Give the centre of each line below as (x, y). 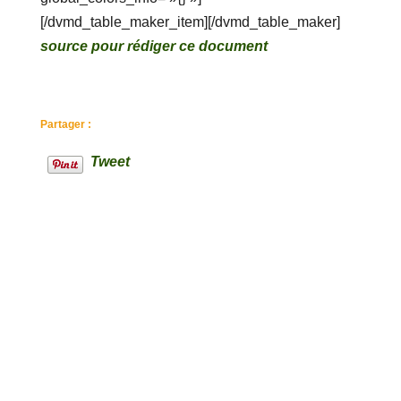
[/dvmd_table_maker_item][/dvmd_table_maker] (190, 22)
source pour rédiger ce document (154, 47)
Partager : (65, 125)
